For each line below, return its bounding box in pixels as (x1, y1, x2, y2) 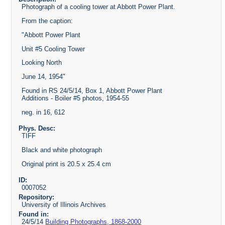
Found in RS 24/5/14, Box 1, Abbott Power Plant (22, 87, 163, 95)
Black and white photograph (22, 146, 102, 154)
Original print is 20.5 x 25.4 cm (22, 160, 111, 168)
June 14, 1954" (22, 73, 66, 81)
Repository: (18, 193, 54, 201)
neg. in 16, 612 (22, 108, 65, 117)
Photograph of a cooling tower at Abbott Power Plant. (22, 3, 176, 11)
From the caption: (22, 17, 73, 25)
